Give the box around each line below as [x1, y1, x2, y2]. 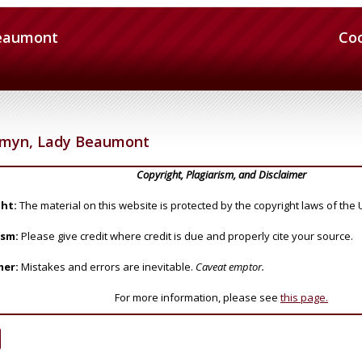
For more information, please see [115, 289, 280, 305]
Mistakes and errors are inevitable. [19, 259, 196, 274]
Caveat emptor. [196, 259, 264, 274]
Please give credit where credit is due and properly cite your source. [19, 228, 353, 243]
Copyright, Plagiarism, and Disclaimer [137, 166, 306, 182]
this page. [280, 289, 328, 305]
